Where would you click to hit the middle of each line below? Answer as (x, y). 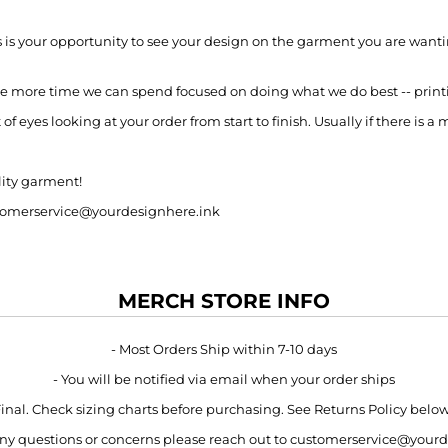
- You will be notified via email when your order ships (224, 378)
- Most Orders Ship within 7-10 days (224, 348)
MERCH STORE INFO (224, 300)
